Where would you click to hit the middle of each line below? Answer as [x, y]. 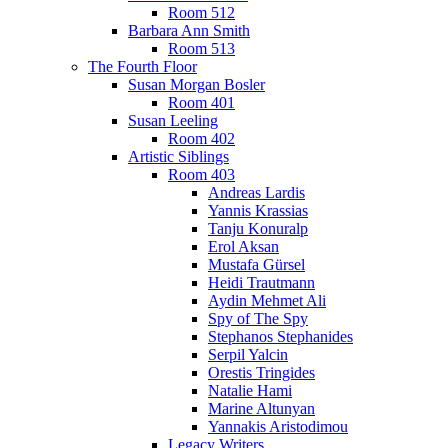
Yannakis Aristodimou [278, 427]
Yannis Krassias [258, 211]
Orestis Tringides [261, 373]
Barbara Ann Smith [189, 31]
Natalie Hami [250, 391]
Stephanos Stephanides [280, 337]
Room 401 [201, 103]
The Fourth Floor [142, 67]
